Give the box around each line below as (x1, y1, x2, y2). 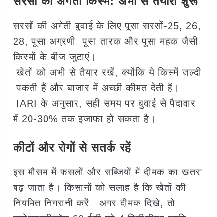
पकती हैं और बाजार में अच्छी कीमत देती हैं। (13, 82, 180, 93)
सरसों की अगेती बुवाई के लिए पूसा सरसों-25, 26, (13, 20, 201, 31)
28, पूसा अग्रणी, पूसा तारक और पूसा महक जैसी (13, 36, 201, 46)
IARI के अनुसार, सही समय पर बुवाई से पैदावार (13, 98, 199, 108)
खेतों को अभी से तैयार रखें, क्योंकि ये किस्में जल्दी (13, 67, 201, 77)
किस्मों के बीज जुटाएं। (13, 51, 96, 62)
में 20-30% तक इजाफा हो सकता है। (13, 113, 156, 124)
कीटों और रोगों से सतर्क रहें (13, 141, 131, 154)
